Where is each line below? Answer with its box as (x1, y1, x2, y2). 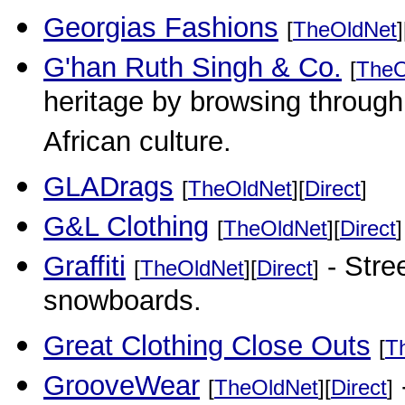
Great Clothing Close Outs (43, 330, 371, 362)
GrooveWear (43, 370, 200, 401)
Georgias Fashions (43, 12, 278, 43)
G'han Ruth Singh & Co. (43, 52, 342, 83)
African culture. (43, 126, 231, 164)
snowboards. (43, 285, 202, 323)
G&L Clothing (43, 211, 209, 242)
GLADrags (43, 171, 174, 202)
